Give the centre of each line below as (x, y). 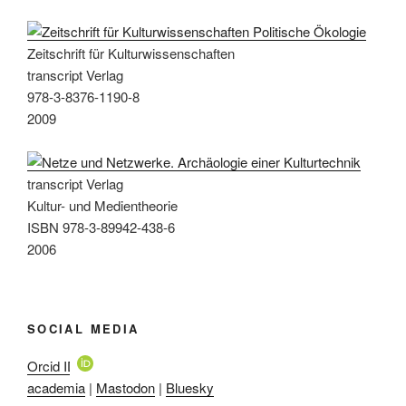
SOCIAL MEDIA (83, 329)
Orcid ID (52, 365)
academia (56, 387)
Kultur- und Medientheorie (102, 205)
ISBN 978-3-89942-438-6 (101, 227)
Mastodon (126, 387)
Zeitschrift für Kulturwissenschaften (131, 53)
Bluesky (190, 387)
